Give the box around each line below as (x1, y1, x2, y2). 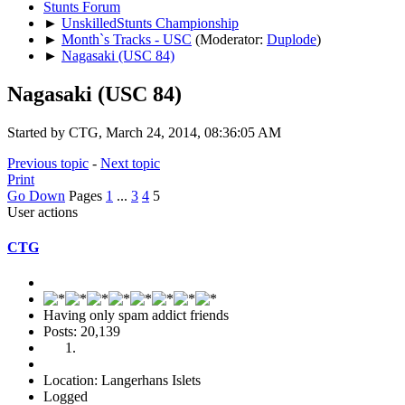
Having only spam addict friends (43, 307, 229, 324)
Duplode (267, 31, 316, 47)
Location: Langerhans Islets (43, 372, 201, 389)
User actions (7, 203, 78, 220)
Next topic (100, 155, 160, 171)
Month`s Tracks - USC (61, 31, 192, 47)
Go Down (7, 187, 65, 203)
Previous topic (7, 155, 89, 171)
